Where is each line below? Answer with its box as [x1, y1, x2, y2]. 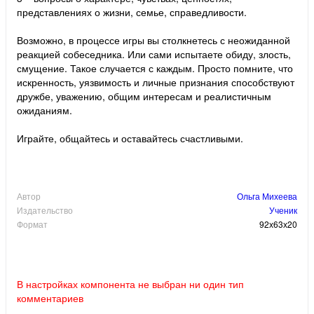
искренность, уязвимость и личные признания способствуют [17, 75, 294, 90]
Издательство [17, 204, 73, 217]
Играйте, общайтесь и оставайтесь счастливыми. [17, 131, 243, 146]
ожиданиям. [17, 103, 72, 118]
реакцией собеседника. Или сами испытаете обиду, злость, [17, 47, 291, 62]
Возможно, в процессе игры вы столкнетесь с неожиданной [17, 33, 290, 48]
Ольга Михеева [237, 190, 297, 203]
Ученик [269, 204, 297, 217]
